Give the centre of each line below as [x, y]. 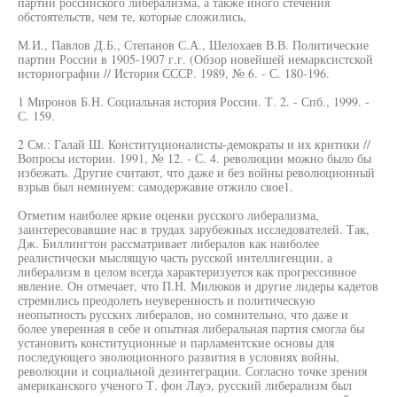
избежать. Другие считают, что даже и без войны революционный [196, 172]
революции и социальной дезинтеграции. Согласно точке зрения [192, 371]
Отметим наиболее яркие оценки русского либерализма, [168, 215]
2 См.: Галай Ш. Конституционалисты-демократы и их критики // [194, 144]
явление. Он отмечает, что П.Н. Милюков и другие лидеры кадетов [198, 286]
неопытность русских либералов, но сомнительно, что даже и [183, 314]
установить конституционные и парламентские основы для [176, 343]
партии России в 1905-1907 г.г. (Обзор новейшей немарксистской [195, 59]
